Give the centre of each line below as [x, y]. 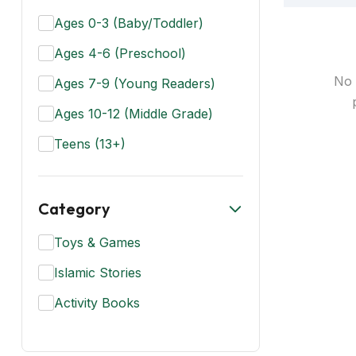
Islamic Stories [98, 273]
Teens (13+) [90, 144]
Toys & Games [97, 242]
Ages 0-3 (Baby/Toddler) [129, 23]
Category [74, 209]
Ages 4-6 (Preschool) [120, 53]
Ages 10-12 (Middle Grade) [133, 114]
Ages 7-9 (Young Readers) [135, 83]
